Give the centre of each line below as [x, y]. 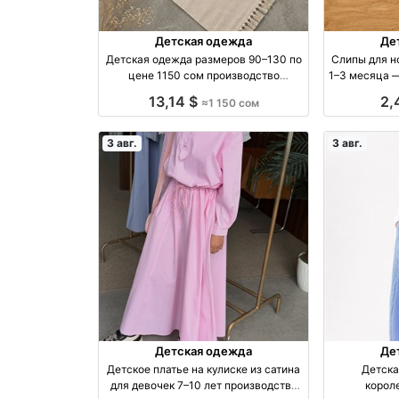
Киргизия [204, 91]
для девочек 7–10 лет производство [167, 386]
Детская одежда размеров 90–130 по [204, 59]
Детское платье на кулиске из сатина [204, 370]
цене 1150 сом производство [167, 75]
